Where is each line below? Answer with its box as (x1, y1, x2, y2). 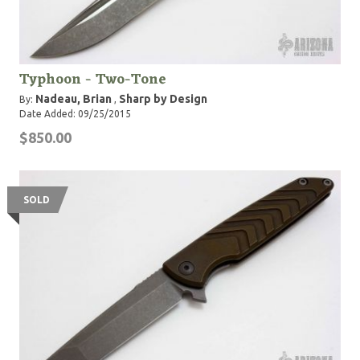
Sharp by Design (119, 92, 207, 105)
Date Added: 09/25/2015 (19, 108, 131, 119)
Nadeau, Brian (35, 92, 112, 105)
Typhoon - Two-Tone (19, 67, 166, 92)
